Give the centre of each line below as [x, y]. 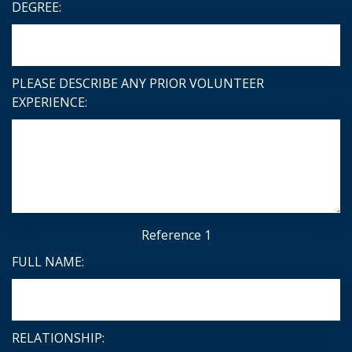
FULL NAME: [48, 262]
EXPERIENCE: [49, 103]
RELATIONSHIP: [58, 338]
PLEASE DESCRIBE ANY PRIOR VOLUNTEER [138, 84]
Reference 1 [176, 235]
